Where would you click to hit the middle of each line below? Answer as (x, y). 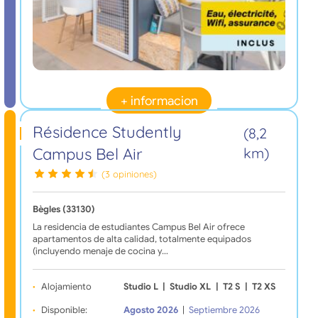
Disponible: (64, 310)
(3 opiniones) (130, 174)
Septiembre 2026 (225, 310)
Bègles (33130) (64, 209)
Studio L (141, 286)
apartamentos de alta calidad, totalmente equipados (142, 239)
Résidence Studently (107, 132)
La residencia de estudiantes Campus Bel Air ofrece (138, 227)
